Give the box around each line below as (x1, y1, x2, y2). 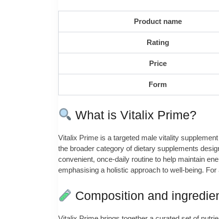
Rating (146, 38, 169, 46)
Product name (133, 17, 182, 25)
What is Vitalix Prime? (72, 108, 197, 122)
